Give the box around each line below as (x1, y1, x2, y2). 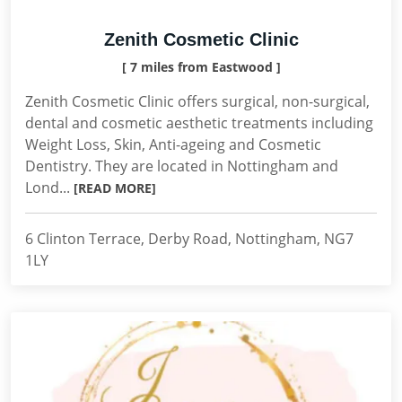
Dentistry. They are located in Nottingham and (25, 156, 338, 176)
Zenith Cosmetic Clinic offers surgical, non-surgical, (25, 92, 370, 111)
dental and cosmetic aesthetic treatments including (25, 113, 373, 133)
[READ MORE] (74, 179, 156, 197)
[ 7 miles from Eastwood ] (121, 58, 281, 75)
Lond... (25, 178, 74, 197)
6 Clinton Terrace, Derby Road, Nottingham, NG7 (25, 229, 354, 249)
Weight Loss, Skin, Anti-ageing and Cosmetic (25, 135, 321, 154)
